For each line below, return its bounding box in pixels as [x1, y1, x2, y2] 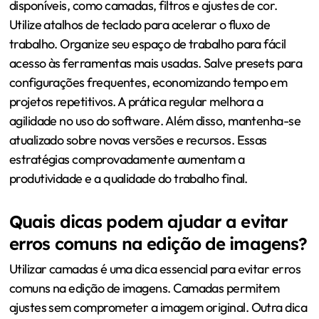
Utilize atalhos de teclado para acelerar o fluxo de [9, 16, 271, 33]
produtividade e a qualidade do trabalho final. [9, 169, 248, 187]
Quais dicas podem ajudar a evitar [9, 210, 288, 232]
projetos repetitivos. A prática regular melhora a [9, 93, 263, 110]
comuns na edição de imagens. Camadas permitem [9, 279, 280, 296]
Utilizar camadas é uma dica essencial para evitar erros [9, 260, 301, 277]
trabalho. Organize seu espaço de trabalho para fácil [9, 35, 286, 52]
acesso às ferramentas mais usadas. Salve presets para [9, 54, 303, 71]
